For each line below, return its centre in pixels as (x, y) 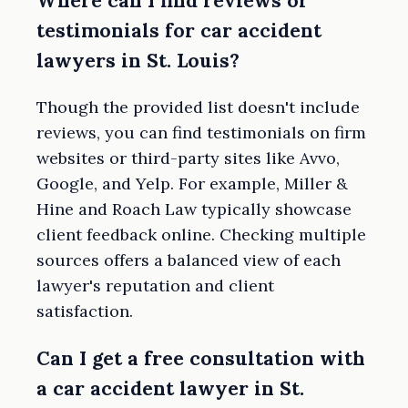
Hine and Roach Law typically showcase (194, 209)
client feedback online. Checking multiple (201, 234)
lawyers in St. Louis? (138, 60)
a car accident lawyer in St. (170, 389)
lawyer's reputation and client (155, 285)
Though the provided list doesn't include (198, 107)
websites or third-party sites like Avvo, (188, 158)
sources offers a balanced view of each (189, 260)
